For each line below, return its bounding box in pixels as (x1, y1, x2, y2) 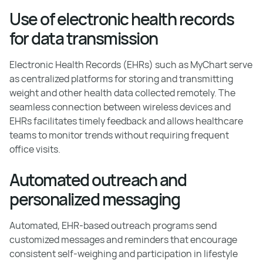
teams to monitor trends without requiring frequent (9, 128, 229, 141)
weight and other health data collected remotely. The (9, 86, 235, 99)
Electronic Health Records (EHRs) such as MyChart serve (9, 58, 252, 71)
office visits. (9, 142, 60, 156)
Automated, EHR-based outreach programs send (9, 218, 217, 232)
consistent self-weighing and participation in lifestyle (9, 247, 238, 260)
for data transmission (9, 26, 158, 49)
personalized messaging (9, 187, 180, 210)
